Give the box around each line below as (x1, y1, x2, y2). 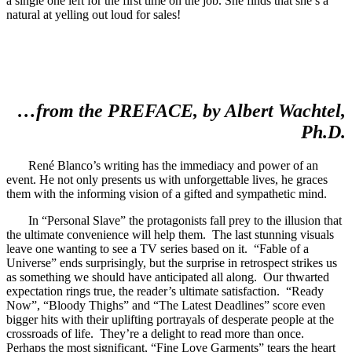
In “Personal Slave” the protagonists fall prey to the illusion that (28, 214, 342, 227)
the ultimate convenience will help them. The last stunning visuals (6, 228, 334, 241)
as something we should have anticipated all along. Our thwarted (6, 270, 329, 284)
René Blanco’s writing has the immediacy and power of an (28, 159, 318, 172)
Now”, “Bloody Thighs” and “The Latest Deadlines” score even (6, 299, 325, 312)
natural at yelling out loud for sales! (6, 8, 181, 22)
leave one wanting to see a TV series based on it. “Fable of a (6, 242, 309, 255)
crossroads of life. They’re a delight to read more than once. (6, 327, 307, 340)
